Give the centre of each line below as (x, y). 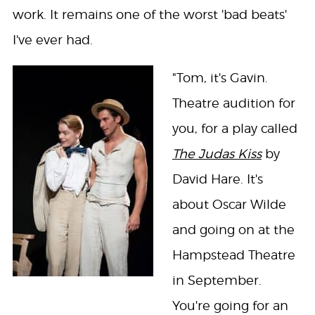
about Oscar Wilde (229, 205)
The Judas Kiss (217, 154)
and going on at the (233, 230)
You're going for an (230, 306)
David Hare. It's (217, 179)
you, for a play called (234, 129)
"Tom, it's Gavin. (220, 78)
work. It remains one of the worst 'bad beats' (149, 15)
